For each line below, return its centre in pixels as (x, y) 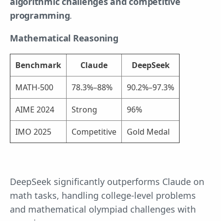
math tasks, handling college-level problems (103, 195)
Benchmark (38, 65)
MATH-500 (34, 87)
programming (40, 15)
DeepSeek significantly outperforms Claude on (107, 181)
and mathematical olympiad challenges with (103, 209)
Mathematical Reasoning (64, 38)
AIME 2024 (35, 109)
